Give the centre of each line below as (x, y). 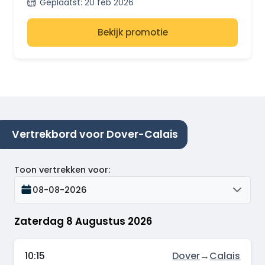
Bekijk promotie (132, 33)
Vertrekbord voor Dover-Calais (95, 135)
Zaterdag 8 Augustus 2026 (83, 221)
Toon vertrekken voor (61, 169)
